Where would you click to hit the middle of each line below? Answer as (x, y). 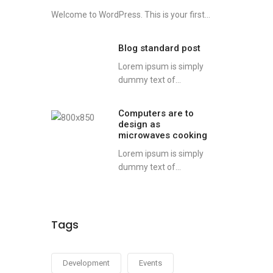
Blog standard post (159, 48)
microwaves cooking (162, 135)
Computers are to (156, 113)
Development (86, 263)
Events (150, 263)
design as (139, 124)
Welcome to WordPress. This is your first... (130, 15)
